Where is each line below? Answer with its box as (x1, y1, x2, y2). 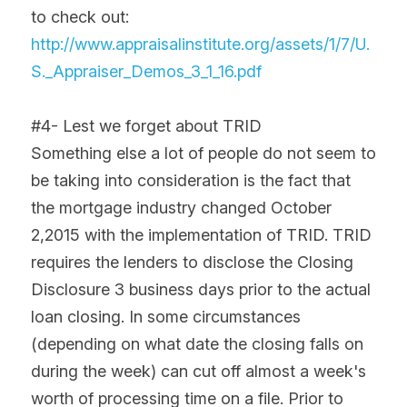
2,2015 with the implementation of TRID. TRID (31, 225, 372, 245)
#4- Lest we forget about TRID (31, 116, 262, 136)
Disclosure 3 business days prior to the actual (31, 280, 371, 300)
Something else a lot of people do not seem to (31, 144, 376, 164)
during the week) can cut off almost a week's (31, 362, 366, 382)
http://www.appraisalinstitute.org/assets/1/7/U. (31, 35, 370, 55)
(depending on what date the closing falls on (31, 334, 363, 354)
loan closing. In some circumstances (31, 307, 301, 327)
